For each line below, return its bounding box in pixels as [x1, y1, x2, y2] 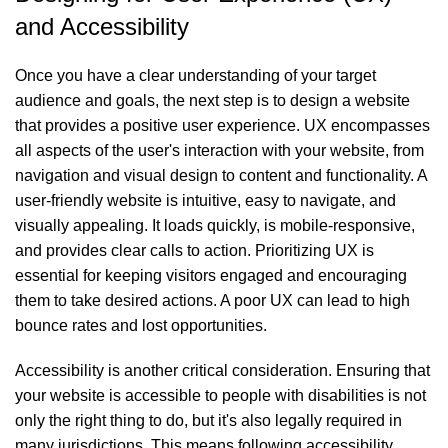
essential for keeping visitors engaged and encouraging [15, 266, 407, 284]
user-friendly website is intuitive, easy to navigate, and [15, 191, 396, 209]
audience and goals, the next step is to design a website [15, 91, 410, 109]
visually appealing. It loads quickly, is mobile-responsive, [15, 216, 415, 234]
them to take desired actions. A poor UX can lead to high [15, 291, 410, 309]
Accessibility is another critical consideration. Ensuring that [15, 361, 430, 379]
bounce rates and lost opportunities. [15, 316, 267, 334]
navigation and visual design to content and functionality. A [15, 166, 427, 184]
